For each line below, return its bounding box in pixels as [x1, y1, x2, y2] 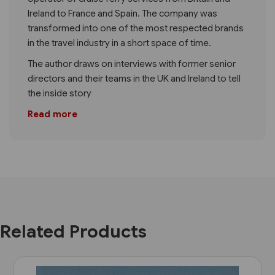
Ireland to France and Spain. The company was [28, 7, 217, 19]
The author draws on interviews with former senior [28, 58, 236, 69]
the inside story [28, 87, 91, 99]
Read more [28, 108, 77, 120]
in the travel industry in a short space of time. [28, 37, 211, 48]
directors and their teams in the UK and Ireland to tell [28, 72, 241, 84]
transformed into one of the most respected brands [28, 22, 244, 34]
